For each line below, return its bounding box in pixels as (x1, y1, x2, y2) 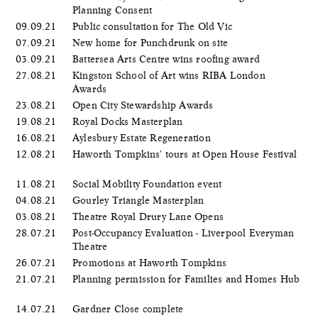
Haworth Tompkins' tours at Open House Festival (72, 148, 297, 160)
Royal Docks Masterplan (72, 115, 186, 127)
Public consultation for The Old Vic (72, 20, 236, 32)
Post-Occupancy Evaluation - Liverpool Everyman (72, 226, 295, 238)
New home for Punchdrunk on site (72, 36, 231, 48)
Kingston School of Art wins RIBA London (72, 69, 265, 81)
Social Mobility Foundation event (72, 177, 225, 190)
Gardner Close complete (72, 302, 187, 314)
